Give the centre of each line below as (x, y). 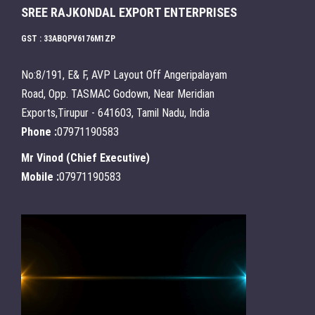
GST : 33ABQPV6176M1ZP (68, 38)
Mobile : (40, 176)
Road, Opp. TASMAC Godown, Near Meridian (118, 94)
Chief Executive (108, 157)
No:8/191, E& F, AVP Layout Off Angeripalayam (124, 75)
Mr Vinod (42, 157)
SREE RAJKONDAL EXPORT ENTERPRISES (129, 12)
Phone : (39, 131)
